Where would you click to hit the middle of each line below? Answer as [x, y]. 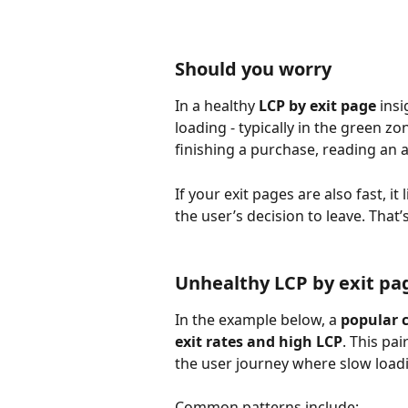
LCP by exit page [317, 106]
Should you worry [253, 69]
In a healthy [217, 106]
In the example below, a [258, 319]
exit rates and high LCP [259, 341]
